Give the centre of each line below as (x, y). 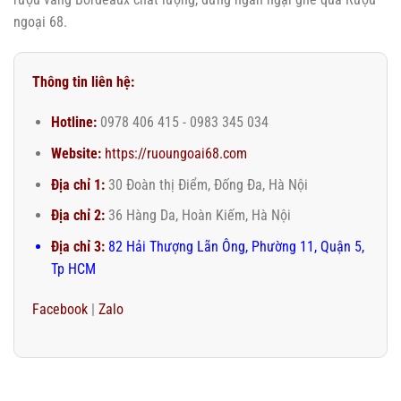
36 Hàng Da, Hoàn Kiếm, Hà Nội (197, 216)
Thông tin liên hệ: (83, 81)
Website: (76, 153)
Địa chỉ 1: (77, 184)
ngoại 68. (40, 21)
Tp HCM (73, 269)
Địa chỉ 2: (77, 216)
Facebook (60, 310)
